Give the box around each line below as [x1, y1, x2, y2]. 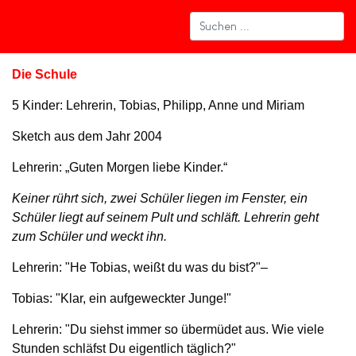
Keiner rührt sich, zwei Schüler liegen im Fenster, [12, 191, 287, 205]
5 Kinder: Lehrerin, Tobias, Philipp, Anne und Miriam [12, 98, 304, 112]
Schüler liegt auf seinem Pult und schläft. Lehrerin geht [12, 210, 319, 224]
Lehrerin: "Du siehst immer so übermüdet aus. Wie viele [12, 322, 324, 336]
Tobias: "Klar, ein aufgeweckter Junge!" [12, 291, 231, 305]
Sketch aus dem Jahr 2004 [12, 129, 162, 143]
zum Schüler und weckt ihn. [12, 229, 167, 243]
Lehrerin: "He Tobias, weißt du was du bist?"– [12, 260, 268, 274]
